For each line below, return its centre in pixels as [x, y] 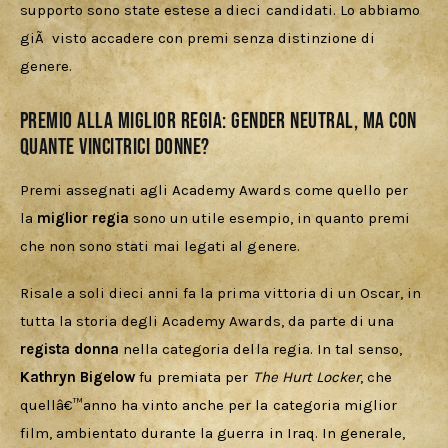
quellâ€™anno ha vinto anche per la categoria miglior [210, 405]
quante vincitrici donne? [115, 147]
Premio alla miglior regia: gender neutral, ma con [218, 121]
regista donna [70, 349]
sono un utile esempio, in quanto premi [273, 217]
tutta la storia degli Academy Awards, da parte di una [209, 321]
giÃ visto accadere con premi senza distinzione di [199, 37]
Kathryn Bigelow [78, 377]
